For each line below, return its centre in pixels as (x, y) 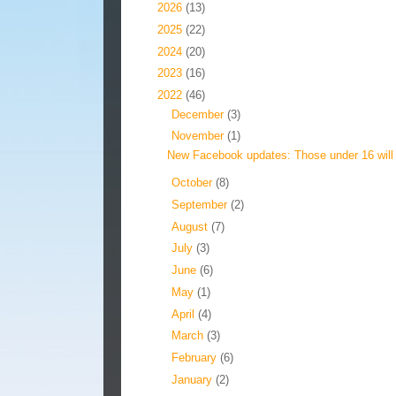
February (195, 358)
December (199, 114)
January (193, 379)
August (191, 226)
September (201, 204)
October (193, 183)
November (199, 136)
